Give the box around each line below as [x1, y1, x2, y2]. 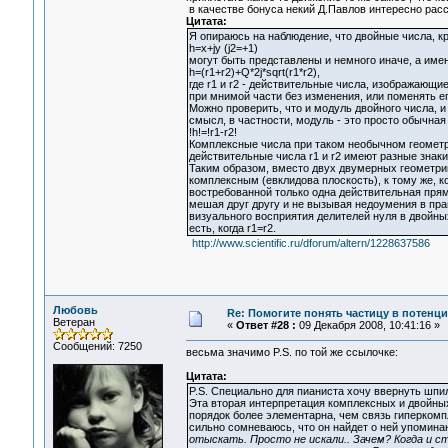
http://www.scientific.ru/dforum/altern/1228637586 [191, 237, 430, 250]
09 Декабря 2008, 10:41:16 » [295, 319, 440, 331]
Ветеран [52, 316, 95, 328]
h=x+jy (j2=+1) [188, 42, 258, 55]
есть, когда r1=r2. [188, 222, 276, 235]
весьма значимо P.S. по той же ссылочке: [185, 346, 398, 359]
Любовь [52, 304, 98, 316]
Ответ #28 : [235, 319, 296, 331]
